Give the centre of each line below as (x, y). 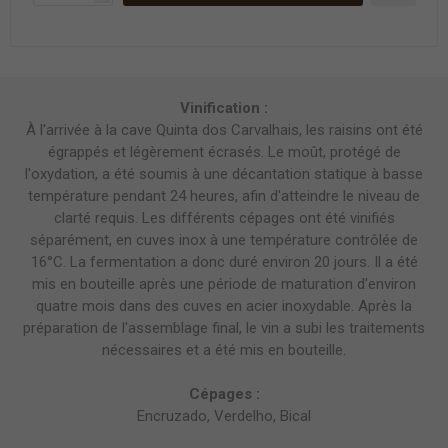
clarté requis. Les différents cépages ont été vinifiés (224, 218)
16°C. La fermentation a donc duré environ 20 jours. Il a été (224, 262)
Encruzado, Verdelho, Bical (224, 416)
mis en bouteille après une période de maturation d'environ (224, 284)
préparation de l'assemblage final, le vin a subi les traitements (224, 328)
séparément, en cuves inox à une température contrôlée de (224, 240)
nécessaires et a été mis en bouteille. (224, 350)
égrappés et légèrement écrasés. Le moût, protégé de (224, 152)
